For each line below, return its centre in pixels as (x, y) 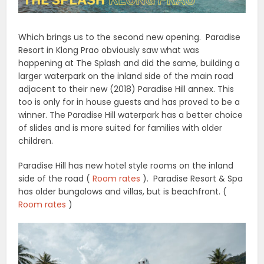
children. (38, 141)
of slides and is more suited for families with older (121, 128)
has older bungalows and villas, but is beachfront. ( (123, 192)
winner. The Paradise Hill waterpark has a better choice (131, 115)
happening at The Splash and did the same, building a (129, 63)
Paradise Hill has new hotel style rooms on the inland (126, 166)
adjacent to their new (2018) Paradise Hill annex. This (126, 89)
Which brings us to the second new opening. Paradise (130, 37)
